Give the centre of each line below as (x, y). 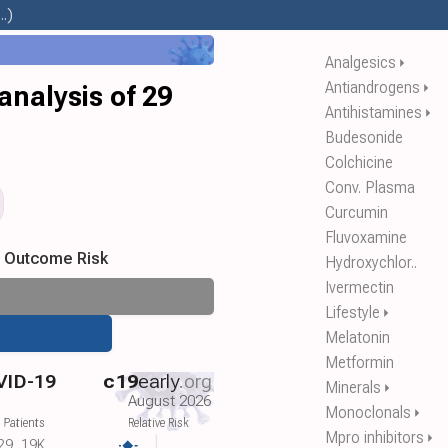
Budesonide (364, 137)
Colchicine (359, 162)
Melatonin (357, 337)
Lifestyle (352, 312)
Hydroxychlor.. (371, 262)
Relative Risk (158, 423)
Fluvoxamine (366, 237)
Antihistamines (373, 112)
